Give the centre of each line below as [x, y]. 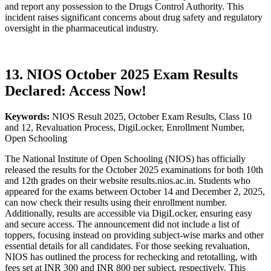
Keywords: [28, 116]
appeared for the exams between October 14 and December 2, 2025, [135, 191]
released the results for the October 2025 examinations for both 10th [134, 169]
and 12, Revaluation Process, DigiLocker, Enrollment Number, [125, 127]
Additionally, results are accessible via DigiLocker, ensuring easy [129, 213]
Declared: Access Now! [76, 90]
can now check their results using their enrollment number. [116, 202]
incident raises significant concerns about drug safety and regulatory [134, 17]
